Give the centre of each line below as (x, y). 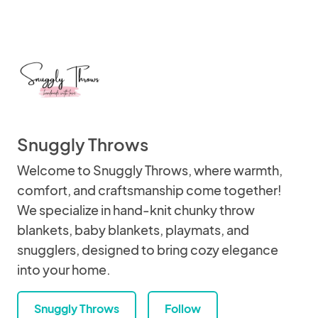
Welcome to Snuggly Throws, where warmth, (150, 170)
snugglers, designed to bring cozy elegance (148, 250)
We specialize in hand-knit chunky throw (136, 210)
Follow (183, 308)
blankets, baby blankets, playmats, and (133, 230)
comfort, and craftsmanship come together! (149, 190)
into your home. (64, 269)
